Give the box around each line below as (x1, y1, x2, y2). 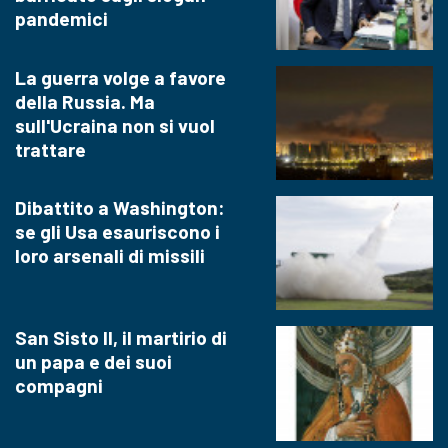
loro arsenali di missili (15, 244, 205, 268)
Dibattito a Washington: (15, 196, 225, 220)
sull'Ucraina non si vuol (15, 113, 215, 137)
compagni (15, 374, 103, 398)
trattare (15, 137, 86, 161)
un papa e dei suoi (15, 350, 172, 374)
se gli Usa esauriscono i (15, 220, 220, 244)
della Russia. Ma (15, 89, 155, 113)
